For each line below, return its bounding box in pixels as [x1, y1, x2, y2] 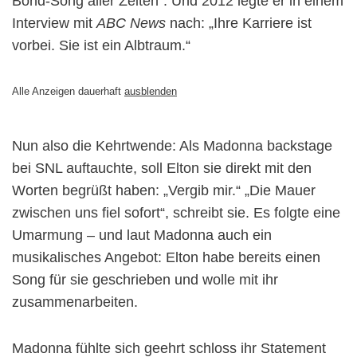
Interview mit [12, 14, 96, 31]
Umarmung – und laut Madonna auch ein [12, 226, 272, 243]
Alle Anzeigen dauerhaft [12, 84, 124, 97]
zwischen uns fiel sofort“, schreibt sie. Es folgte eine [12, 204, 340, 221]
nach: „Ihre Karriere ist [166, 14, 312, 31]
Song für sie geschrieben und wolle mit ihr [12, 271, 278, 288]
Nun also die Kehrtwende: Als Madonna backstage [12, 137, 332, 154]
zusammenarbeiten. [12, 293, 138, 310]
